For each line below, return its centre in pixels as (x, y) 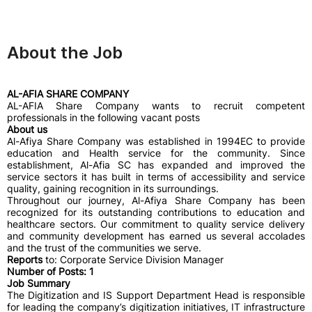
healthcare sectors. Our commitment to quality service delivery (156, 224)
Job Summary (39, 283)
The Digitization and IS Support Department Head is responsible (156, 295)
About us (27, 129)
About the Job (65, 53)
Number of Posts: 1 (50, 271)
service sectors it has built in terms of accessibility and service (156, 177)
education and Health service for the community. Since (156, 153)
